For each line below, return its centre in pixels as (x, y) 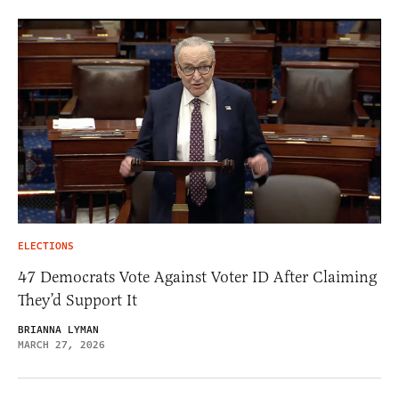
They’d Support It (77, 300)
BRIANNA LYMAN (58, 330)
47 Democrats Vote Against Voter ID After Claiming (197, 277)
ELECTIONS (46, 246)
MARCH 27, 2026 (61, 345)
